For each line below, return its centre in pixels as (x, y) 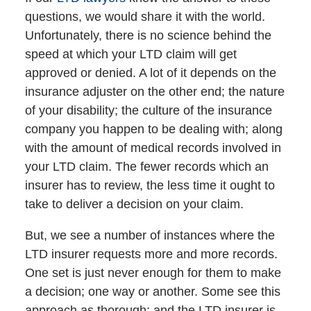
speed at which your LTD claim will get (131, 54)
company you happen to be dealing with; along (153, 129)
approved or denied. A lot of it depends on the (150, 73)
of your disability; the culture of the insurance (148, 111)
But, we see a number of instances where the (150, 236)
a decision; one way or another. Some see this (152, 292)
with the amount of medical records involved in (153, 148)
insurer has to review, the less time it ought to (150, 186)
